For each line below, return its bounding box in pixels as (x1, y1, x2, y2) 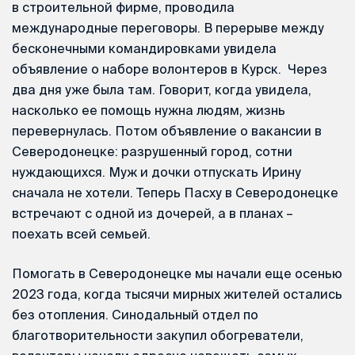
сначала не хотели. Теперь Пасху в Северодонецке (12, 185, 338, 200)
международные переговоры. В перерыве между (12, 21, 324, 36)
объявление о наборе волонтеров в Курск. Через (12, 62, 327, 77)
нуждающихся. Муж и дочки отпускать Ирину (12, 165, 301, 180)
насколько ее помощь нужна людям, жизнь (12, 103, 285, 118)
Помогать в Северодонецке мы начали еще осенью (12, 266, 342, 281)
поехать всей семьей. (12, 227, 151, 242)
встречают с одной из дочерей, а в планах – (12, 206, 293, 221)
